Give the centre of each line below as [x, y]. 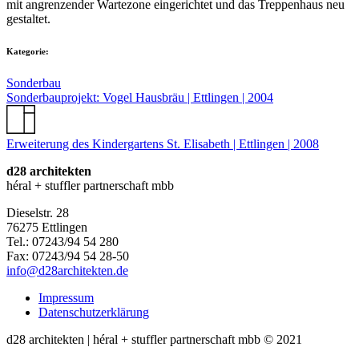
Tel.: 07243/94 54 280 [63, 241]
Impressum [66, 297]
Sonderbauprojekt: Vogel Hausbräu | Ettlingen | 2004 [140, 98]
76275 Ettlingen [47, 227]
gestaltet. [28, 19]
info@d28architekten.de [67, 270]
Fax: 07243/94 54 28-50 [68, 256]
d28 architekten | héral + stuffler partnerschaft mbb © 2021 [154, 339]
